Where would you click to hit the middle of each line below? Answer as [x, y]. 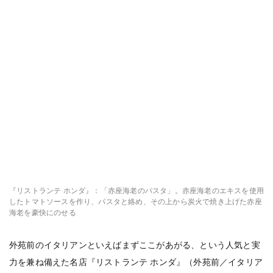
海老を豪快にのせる [43, 213]
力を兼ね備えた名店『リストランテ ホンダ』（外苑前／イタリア [136, 262]
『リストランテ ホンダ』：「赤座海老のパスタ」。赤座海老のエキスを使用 [136, 191]
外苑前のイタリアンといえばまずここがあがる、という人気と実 [135, 245]
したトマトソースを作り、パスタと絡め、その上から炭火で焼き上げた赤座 [136, 202]
